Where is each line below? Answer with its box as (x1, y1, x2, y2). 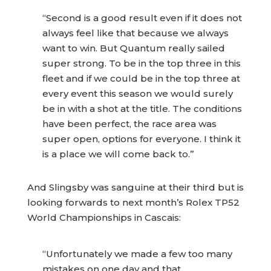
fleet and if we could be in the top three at (42, 73, 240, 84)
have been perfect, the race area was (42, 118, 217, 129)
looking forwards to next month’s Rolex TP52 (27, 197, 240, 208)
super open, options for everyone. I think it (42, 133, 241, 145)
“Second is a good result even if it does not (42, 12, 242, 24)
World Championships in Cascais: (27, 212, 181, 223)
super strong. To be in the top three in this (42, 57, 241, 69)
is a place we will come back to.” (42, 148, 194, 160)
